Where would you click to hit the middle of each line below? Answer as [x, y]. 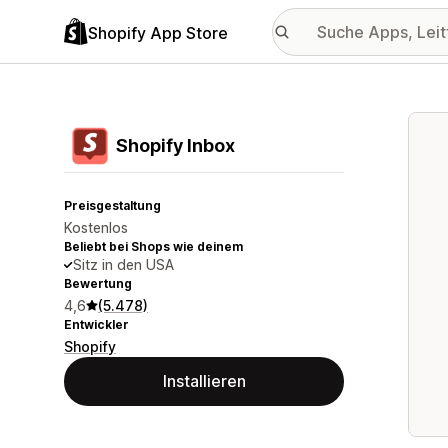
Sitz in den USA [123, 264]
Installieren [204, 381]
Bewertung [98, 283]
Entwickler [96, 324]
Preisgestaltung [112, 205]
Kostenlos [96, 227]
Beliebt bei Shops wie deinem [153, 246]
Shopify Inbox [175, 145]
